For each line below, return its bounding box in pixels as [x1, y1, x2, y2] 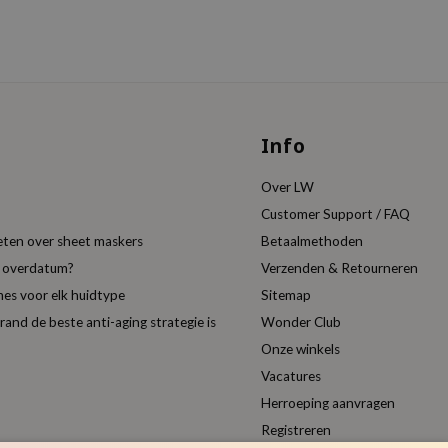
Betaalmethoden [260, 233, 363, 249]
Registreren [260, 422, 331, 438]
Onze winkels [260, 341, 340, 357]
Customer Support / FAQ [260, 206, 410, 222]
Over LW [260, 179, 314, 195]
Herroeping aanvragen [260, 395, 395, 411]
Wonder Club [260, 314, 341, 330]
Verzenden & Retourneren [260, 260, 418, 276]
